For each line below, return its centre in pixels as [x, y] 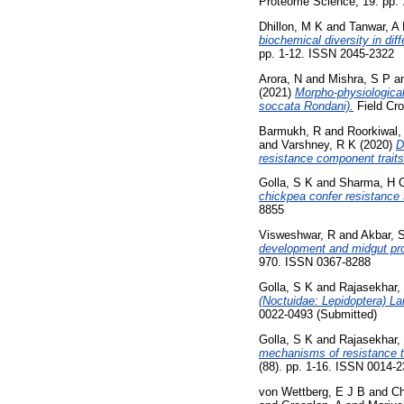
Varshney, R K [319, 144]
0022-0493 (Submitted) [318, 314]
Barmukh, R [290, 131]
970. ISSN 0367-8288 [315, 262]
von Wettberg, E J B [312, 391]
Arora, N [280, 78]
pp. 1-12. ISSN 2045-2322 [326, 53]
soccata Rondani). [306, 106]
